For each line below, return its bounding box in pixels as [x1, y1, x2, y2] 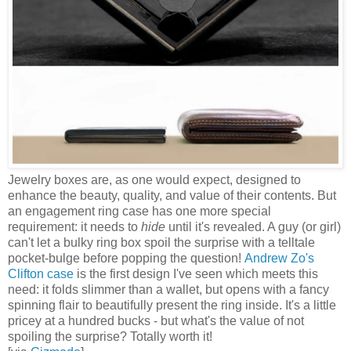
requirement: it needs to [8, 219, 141, 233]
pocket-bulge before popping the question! [8, 251, 244, 265]
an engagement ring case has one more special [8, 204, 271, 218]
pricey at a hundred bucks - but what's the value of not [8, 313, 304, 327]
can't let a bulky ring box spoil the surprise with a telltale [8, 235, 315, 249]
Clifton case [8, 266, 74, 280]
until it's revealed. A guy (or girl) [165, 219, 341, 233]
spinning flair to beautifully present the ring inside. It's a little [8, 298, 336, 312]
